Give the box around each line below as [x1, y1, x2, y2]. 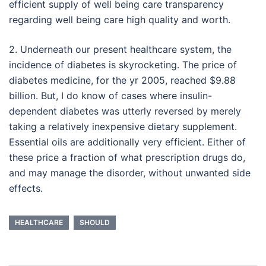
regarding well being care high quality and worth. [9, 14, 230, 26]
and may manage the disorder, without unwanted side [9, 167, 251, 179]
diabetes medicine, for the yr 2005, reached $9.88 [9, 74, 236, 86]
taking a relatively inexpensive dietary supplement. [9, 121, 237, 132]
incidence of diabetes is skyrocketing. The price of [9, 59, 237, 71]
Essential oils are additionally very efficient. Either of [9, 136, 246, 148]
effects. [9, 182, 43, 194]
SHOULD [80, 218, 110, 227]
